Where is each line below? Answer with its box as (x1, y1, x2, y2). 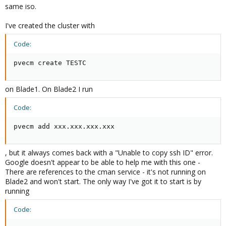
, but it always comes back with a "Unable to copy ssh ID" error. (5, 148, 213, 157)
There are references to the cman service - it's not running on (5, 167, 206, 177)
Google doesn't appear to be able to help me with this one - (5, 157, 200, 167)
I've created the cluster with (5, 21, 95, 30)
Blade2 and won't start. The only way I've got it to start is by (5, 177, 201, 186)
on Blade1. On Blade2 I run (5, 84, 93, 94)
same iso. (5, 2, 36, 11)
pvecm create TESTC (14, 59, 86, 67)
